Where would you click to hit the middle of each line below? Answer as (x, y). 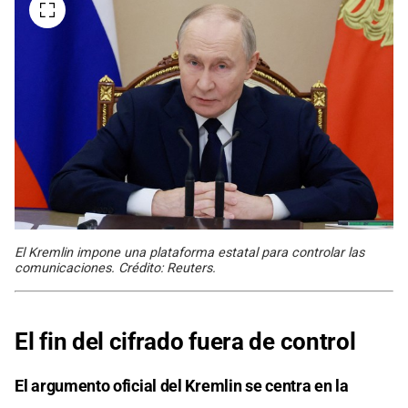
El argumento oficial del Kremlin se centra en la (182, 385)
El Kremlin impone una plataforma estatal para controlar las (189, 252)
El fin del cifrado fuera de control (185, 341)
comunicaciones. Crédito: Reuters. (115, 268)
